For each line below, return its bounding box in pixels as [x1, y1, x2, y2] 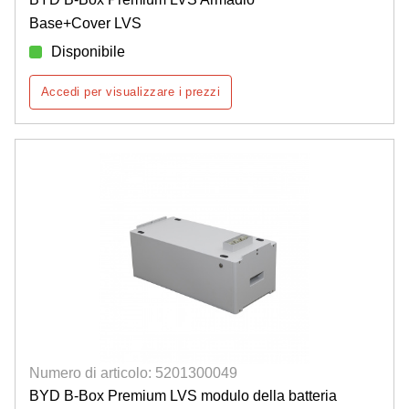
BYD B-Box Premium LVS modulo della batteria [29, 387, 337, 404]
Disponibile [51, 44, 125, 60]
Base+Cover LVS [29, 16, 142, 32]
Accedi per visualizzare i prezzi [41, 85, 221, 100]
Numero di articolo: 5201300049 [29, 364, 237, 381]
